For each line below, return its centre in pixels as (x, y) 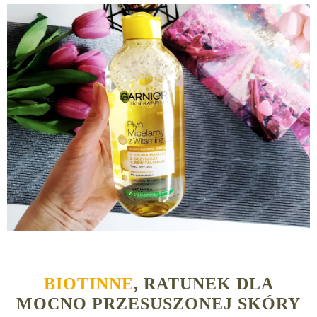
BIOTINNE (88, 284)
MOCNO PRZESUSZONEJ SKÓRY (158, 304)
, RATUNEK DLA (203, 284)
